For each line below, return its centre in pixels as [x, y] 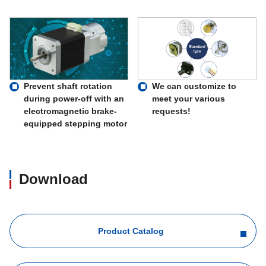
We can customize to [194, 86]
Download [53, 179]
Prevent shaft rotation [68, 86]
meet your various [189, 99]
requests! [171, 111]
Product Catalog [131, 231]
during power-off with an [74, 99]
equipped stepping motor [75, 124]
